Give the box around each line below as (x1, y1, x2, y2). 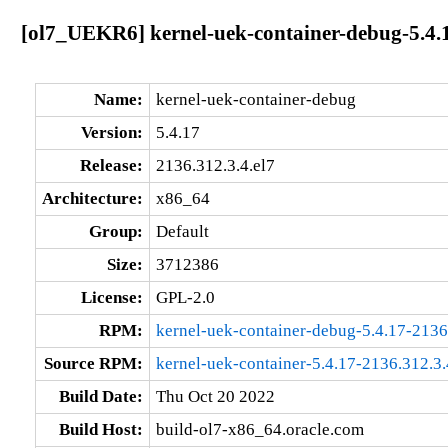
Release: (79, 155, 143, 175)
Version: (80, 122, 143, 142)
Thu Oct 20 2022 (155, 386, 275, 406)
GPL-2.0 (155, 287, 215, 307)
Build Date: (58, 386, 143, 406)
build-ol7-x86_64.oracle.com (155, 419, 364, 439)
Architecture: (41, 188, 143, 208)
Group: (88, 221, 143, 241)
